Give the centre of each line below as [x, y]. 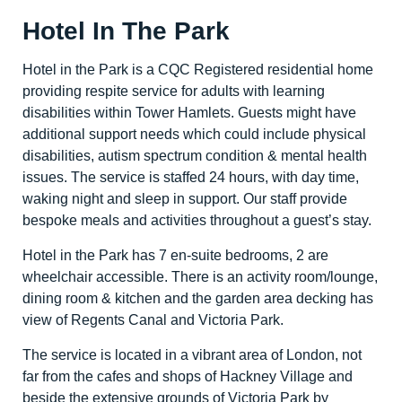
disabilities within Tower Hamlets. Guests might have [189, 113]
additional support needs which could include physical [194, 135]
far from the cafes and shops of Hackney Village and [188, 377]
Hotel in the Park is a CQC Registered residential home [198, 70]
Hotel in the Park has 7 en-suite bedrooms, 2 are [175, 256]
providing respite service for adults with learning [174, 92]
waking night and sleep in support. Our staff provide [185, 199]
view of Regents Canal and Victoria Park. [153, 320]
